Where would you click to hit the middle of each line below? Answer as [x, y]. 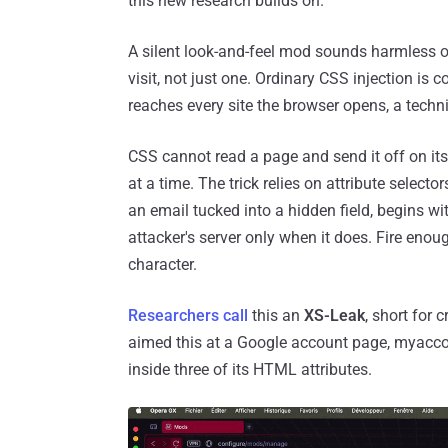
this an [276, 316]
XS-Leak [334, 316]
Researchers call [188, 316]
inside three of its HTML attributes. [250, 370]
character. [162, 265]
